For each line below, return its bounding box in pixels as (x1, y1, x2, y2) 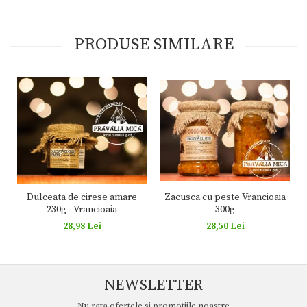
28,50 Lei (206, 219, 245, 232)
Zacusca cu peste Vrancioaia (164, 191, 286, 204)
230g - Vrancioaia (47, 203, 117, 216)
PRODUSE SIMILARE (73, 34, 234, 55)
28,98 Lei (62, 219, 101, 232)
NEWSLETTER (104, 275, 203, 295)
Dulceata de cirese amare (27, 191, 137, 204)
